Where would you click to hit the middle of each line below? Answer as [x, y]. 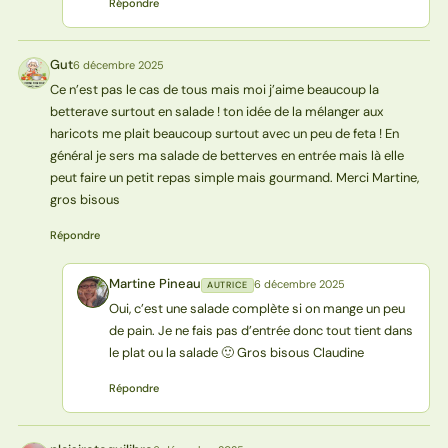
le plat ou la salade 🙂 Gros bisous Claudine [236, 352]
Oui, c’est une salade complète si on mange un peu [256, 308]
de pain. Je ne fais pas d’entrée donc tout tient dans [260, 330]
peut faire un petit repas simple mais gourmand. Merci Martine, [234, 177]
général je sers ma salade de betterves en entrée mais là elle [226, 155]
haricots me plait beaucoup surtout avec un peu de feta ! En [224, 133]
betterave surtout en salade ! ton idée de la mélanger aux [216, 111]
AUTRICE [227, 284]
